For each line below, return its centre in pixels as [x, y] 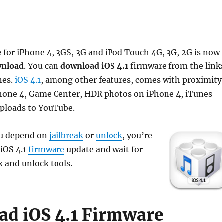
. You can [42, 66]
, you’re [137, 135]
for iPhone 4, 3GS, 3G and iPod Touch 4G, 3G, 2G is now [110, 52]
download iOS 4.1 [94, 66]
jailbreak [66, 135]
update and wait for [103, 149]
